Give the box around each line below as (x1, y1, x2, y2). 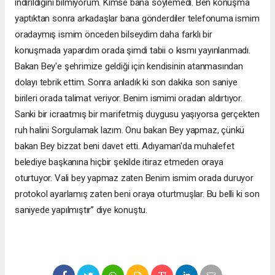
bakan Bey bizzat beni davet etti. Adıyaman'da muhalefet (15, 141, 234, 152)
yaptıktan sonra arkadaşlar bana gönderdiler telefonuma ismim (15, 13, 260, 25)
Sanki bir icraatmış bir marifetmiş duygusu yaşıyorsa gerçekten (15, 109, 260, 120)
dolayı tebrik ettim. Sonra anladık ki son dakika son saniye (15, 77, 238, 88)
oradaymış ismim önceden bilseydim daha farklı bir (15, 29, 212, 41)
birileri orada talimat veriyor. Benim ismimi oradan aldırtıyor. (15, 93, 242, 104)
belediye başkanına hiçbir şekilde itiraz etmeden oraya (15, 157, 223, 168)
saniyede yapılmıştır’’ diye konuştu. (15, 204, 148, 216)
